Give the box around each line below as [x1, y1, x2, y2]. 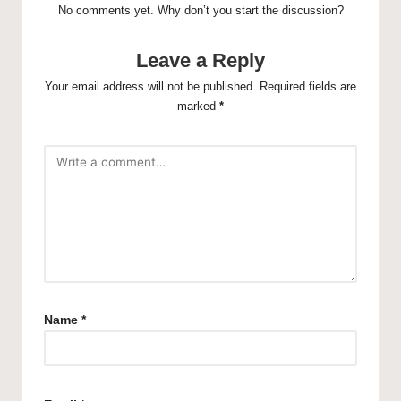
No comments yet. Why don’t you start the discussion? [57, 4, 344, 18]
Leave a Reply [136, 49, 265, 73]
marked [177, 99, 219, 113]
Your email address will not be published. [45, 80, 256, 93]
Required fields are [260, 80, 356, 93]
